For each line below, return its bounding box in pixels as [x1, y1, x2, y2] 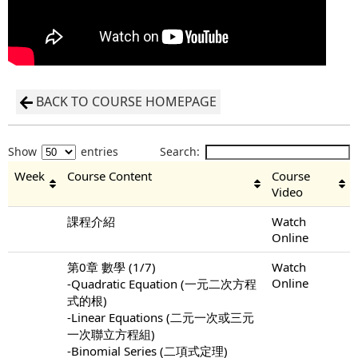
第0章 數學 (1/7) [67, 258, 156, 275]
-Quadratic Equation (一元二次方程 [67, 275, 257, 292]
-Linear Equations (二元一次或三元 [67, 308, 254, 325]
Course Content [67, 167, 152, 184]
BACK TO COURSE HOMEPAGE [36, 92, 217, 110]
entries [78, 143, 118, 159]
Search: [160, 143, 201, 159]
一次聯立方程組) [67, 325, 155, 342]
